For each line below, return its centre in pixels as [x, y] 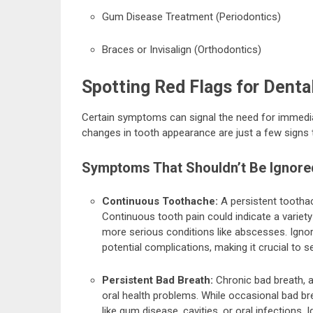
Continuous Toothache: [161, 201]
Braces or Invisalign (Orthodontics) [181, 50]
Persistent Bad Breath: [157, 280]
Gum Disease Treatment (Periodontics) [191, 17]
